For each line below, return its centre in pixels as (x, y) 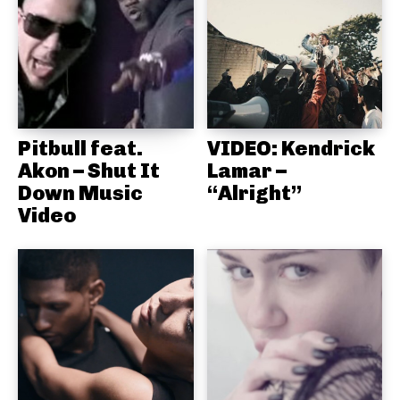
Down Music (80, 192)
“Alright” (254, 192)
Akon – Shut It (89, 170)
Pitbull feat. (80, 148)
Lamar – (246, 170)
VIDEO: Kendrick (291, 148)
